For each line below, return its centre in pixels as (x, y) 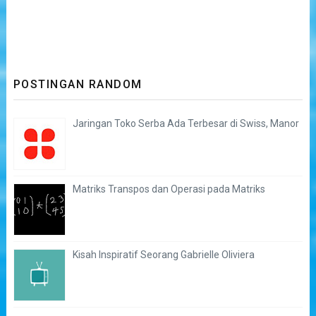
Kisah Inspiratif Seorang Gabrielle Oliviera (163, 254)
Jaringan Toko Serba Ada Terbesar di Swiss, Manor (186, 123)
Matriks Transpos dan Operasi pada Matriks (169, 189)
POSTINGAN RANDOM (78, 84)
